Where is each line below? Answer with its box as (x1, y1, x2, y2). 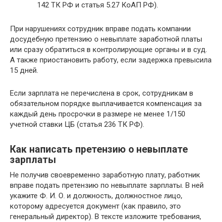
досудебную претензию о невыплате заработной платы (10, 34, 202, 44)
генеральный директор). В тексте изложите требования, (10, 212, 201, 221)
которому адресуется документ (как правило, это (10, 201, 181, 211)
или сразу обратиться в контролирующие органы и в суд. (10, 45, 207, 54)
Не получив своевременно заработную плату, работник (10, 170, 200, 179)
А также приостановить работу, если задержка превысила (10, 55, 212, 64)
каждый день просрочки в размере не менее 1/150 (10, 109, 185, 118)
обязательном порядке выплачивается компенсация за (10, 99, 202, 108)
